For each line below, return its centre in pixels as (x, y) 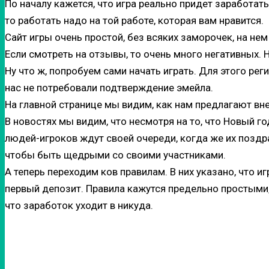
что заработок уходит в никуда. (79, 205)
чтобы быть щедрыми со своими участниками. (115, 155)
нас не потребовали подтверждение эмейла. (109, 87)
